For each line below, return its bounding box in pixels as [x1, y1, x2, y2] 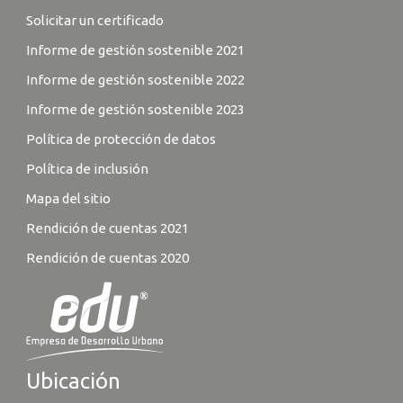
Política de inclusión [25, 160, 148, 176]
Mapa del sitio [25, 190, 111, 206]
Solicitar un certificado [25, 12, 164, 28]
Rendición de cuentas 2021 [25, 219, 189, 236]
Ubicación [25, 368, 121, 393]
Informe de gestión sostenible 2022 [25, 71, 245, 87]
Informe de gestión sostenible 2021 [25, 41, 245, 58]
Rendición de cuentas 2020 [25, 249, 189, 265]
